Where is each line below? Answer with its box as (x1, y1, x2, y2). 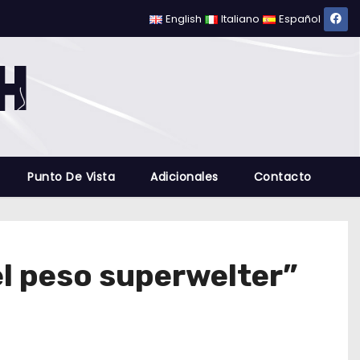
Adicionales (150, 169, 219, 185)
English (166, 11, 202, 27)
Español (279, 11, 321, 27)
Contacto (253, 169, 312, 185)
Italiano (221, 11, 260, 27)
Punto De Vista (27, 169, 116, 185)
